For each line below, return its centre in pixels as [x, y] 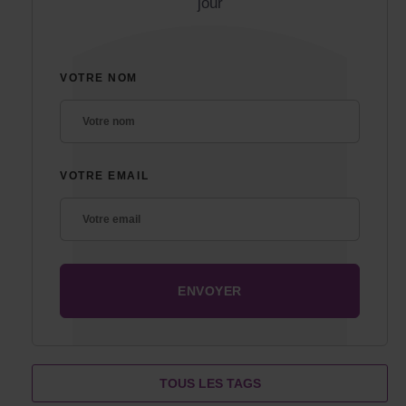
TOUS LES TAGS [210, 384]
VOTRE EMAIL [105, 176]
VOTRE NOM [99, 78]
